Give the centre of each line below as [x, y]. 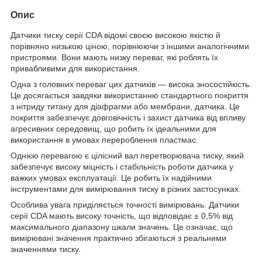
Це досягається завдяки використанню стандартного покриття [130, 95]
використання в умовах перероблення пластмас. [104, 139]
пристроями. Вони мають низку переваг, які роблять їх [114, 57]
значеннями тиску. [46, 249]
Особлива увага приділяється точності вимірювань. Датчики [125, 204]
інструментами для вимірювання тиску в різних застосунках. [126, 189]
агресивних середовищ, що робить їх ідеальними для [113, 128]
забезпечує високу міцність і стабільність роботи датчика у [122, 166]
